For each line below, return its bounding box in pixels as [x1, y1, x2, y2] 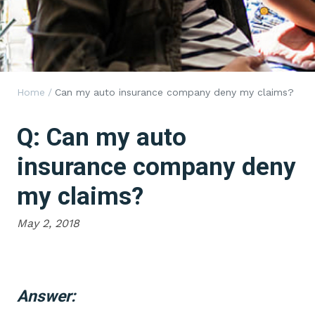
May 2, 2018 [17, 217, 79, 230]
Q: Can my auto [17, 123, 186, 152]
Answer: [17, 287, 75, 306]
